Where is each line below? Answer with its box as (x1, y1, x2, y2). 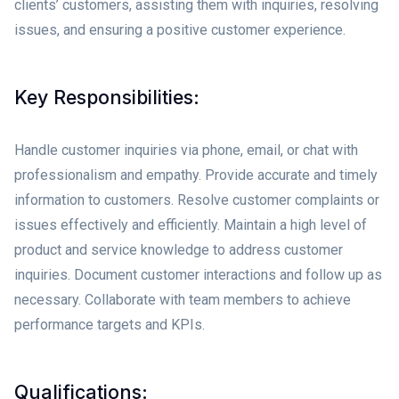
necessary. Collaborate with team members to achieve (14, 290, 351, 308)
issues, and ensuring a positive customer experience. (14, 20, 346, 38)
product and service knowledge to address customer (14, 240, 343, 258)
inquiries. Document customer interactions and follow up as (14, 265, 382, 283)
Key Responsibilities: (14, 85, 199, 109)
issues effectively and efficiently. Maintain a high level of (14, 216, 367, 233)
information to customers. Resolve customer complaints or (14, 191, 379, 208)
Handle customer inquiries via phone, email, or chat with (14, 141, 358, 159)
